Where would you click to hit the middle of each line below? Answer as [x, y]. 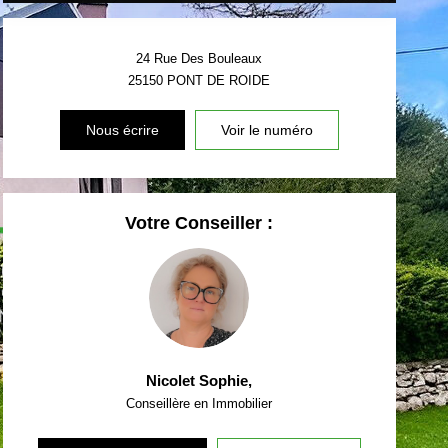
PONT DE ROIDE [219, 80]
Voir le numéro [266, 129]
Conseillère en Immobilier [199, 403]
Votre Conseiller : [199, 222]
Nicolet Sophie [197, 380]
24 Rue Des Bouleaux [199, 58]
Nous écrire [122, 129]
